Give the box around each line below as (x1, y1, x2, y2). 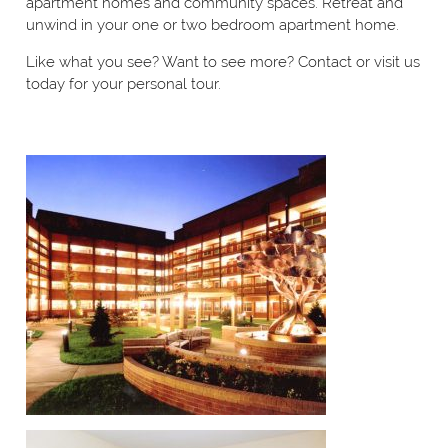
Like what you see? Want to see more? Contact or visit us (26, 53, 421, 72)
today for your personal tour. (26, 75, 222, 94)
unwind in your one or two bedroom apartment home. (26, 16, 400, 35)
